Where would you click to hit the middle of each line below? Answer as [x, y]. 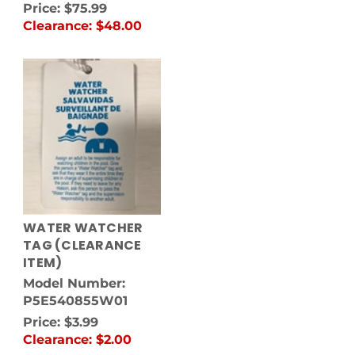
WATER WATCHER [83, 228]
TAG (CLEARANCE [82, 246]
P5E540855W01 [75, 301]
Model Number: [74, 284]
